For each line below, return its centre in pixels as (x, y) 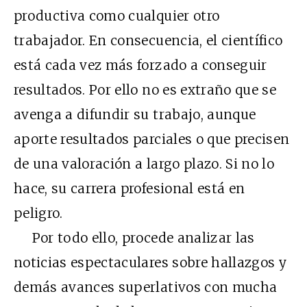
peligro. (38, 213)
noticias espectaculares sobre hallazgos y (150, 262)
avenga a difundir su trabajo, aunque (135, 114)
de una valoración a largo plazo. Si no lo (144, 163)
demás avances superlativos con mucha (146, 287)
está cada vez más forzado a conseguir (140, 65)
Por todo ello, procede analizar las (134, 237)
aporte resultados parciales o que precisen (152, 139)
